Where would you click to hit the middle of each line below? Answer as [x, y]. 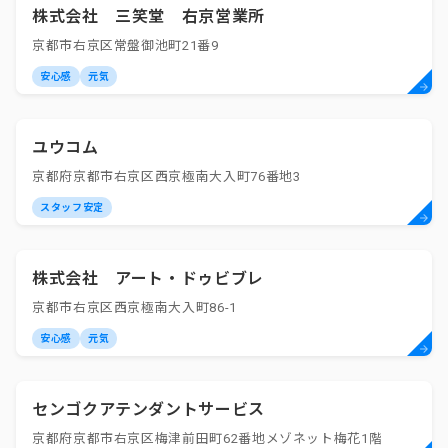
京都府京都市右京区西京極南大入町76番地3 [166, 176]
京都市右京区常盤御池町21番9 [125, 45]
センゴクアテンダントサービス [148, 409]
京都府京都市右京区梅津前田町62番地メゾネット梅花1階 [207, 438]
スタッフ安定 [72, 207]
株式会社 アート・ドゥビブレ [148, 278]
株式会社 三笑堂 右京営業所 [148, 16]
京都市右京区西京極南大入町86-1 [134, 307]
